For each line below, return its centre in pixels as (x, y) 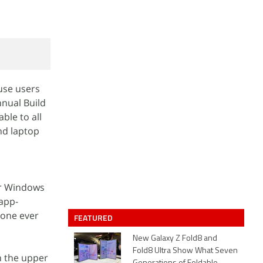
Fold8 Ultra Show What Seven (185, 251)
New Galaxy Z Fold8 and (175, 239)
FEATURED (94, 218)
